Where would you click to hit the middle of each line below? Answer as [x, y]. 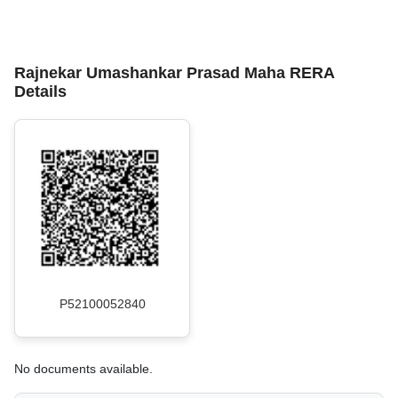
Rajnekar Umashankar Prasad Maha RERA [174, 72]
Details [40, 91]
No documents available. [84, 368]
